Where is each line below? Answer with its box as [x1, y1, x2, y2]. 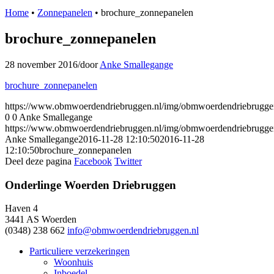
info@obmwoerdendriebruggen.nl [67, 225, 199, 236]
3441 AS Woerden [5, 214, 76, 225]
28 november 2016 [5, 59, 78, 70]
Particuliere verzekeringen [29, 246, 130, 257]
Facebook [74, 155, 112, 166]
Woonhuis [54, 257, 93, 268]
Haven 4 [5, 203, 38, 214]
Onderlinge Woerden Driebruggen [5, 178, 176, 191]
